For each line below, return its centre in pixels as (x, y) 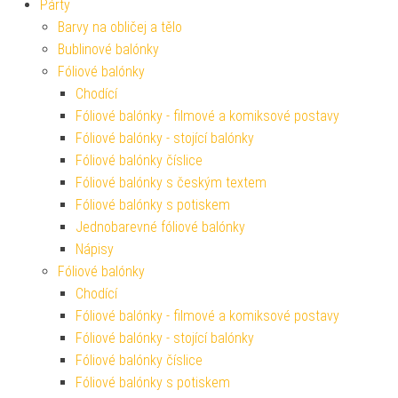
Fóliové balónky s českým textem (171, 182)
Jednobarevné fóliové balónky (160, 227)
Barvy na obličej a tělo (120, 27)
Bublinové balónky (108, 49)
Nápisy (95, 249)
